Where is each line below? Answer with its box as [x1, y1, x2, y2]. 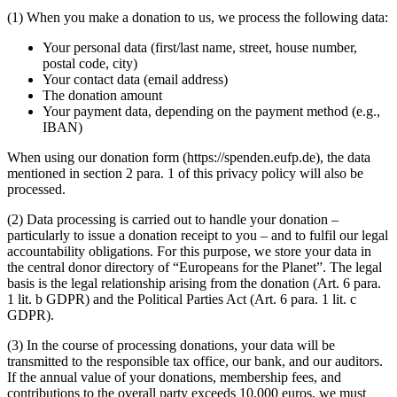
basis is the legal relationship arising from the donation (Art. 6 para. [7, 275, 381, 291]
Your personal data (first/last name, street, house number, [43, 39, 357, 55]
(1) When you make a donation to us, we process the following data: [7, 9, 388, 25]
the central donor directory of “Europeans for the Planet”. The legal [7, 259, 382, 275]
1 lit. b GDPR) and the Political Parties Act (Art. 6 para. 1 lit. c [7, 291, 356, 307]
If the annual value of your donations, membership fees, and [7, 369, 341, 385]
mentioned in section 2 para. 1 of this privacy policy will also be [7, 165, 363, 181]
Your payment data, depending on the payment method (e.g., [43, 103, 380, 119]
